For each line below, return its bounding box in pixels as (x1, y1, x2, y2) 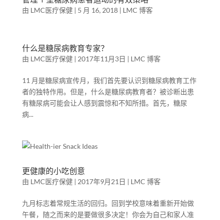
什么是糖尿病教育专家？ (22, 43, 109, 54)
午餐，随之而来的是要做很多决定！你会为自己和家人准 (22, 210, 194, 219)
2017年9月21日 (77, 177, 126, 186)
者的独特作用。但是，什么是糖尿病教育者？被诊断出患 (22, 87, 194, 96)
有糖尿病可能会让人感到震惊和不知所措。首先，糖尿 (22, 99, 187, 107)
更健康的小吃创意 (22, 165, 85, 176)
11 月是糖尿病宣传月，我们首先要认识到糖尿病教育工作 (22, 76, 196, 84)
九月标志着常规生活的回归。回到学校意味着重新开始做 (22, 199, 194, 207)
